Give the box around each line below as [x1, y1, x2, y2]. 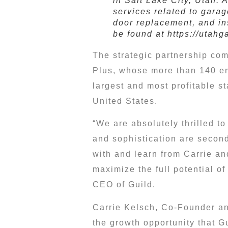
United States [93, 97, 155, 106]
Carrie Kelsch [93, 203, 155, 212]
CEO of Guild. [93, 180, 156, 189]
